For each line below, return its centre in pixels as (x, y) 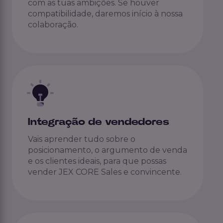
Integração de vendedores (99, 122)
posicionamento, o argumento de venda (108, 150)
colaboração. (53, 24)
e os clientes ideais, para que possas (97, 161)
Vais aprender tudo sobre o (82, 139)
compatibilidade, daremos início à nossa (105, 13)
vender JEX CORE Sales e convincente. (105, 172)
